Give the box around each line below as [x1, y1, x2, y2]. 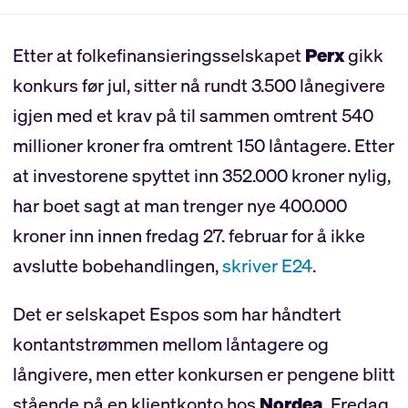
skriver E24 [221, 252, 312, 278]
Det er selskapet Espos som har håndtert [12, 301, 342, 326]
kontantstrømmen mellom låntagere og [12, 331, 329, 356]
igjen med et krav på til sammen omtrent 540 [12, 102, 373, 127]
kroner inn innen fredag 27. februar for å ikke [12, 222, 365, 248]
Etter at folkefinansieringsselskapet [12, 42, 305, 67]
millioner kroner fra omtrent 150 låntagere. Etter [12, 132, 394, 158]
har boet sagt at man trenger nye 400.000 [12, 192, 347, 218]
